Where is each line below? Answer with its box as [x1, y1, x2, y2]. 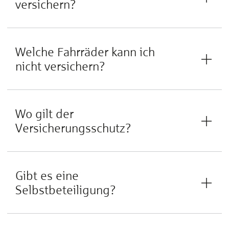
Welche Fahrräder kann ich [15, 44, 155, 59]
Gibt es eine [15, 168, 79, 183]
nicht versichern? [15, 59, 105, 74]
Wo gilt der [15, 106, 74, 121]
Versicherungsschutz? [15, 121, 131, 135]
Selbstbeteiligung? [15, 182, 116, 197]
